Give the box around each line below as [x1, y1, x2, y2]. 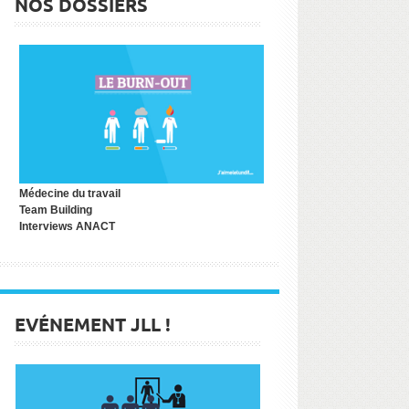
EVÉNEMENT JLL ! [15, 311, 171, 336]
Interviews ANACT [19, 219, 115, 233]
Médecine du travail [19, 186, 121, 200]
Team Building [19, 203, 92, 216]
